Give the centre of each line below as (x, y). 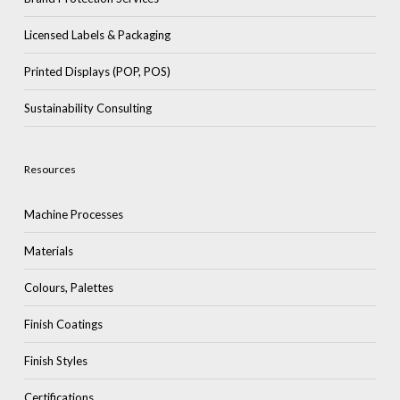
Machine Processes (73, 215)
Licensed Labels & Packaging (97, 35)
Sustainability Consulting (87, 108)
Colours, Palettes (68, 288)
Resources (50, 170)
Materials (48, 251)
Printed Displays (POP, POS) (97, 72)
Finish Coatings (63, 325)
